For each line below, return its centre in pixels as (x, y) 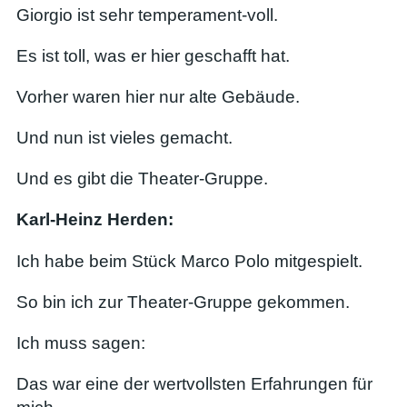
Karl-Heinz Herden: (95, 220)
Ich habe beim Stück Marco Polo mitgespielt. (189, 261)
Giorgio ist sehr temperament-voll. (147, 15)
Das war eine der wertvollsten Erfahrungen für (194, 384)
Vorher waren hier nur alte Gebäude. (158, 96)
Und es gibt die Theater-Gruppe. (142, 179)
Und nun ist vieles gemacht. (124, 138)
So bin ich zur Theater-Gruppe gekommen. (183, 302)
